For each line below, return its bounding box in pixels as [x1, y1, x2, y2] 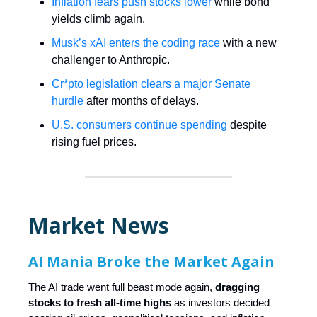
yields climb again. [52, 12, 145, 25]
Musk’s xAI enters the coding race [52, 36, 220, 49]
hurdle [52, 94, 83, 107]
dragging [215, 280, 260, 293]
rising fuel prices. [52, 135, 137, 148]
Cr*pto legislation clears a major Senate [52, 77, 250, 90]
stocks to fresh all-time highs [28, 296, 171, 309]
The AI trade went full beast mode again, [28, 280, 215, 293]
